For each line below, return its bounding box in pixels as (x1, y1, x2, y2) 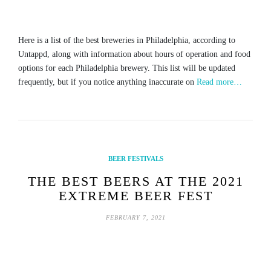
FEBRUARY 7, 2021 (105, 214, 166, 221)
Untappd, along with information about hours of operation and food (18, 50, 250, 59)
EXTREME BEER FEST (58, 188, 213, 204)
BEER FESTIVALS (108, 155, 163, 163)
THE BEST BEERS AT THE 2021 (27, 174, 244, 189)
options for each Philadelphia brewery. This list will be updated (18, 64, 235, 73)
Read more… (197, 77, 242, 87)
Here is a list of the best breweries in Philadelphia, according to (18, 36, 235, 45)
